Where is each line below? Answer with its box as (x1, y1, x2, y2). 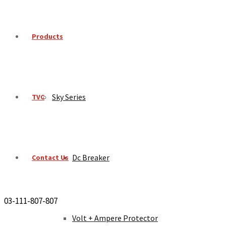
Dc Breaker (72, 152, 109, 162)
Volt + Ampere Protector (72, 213, 158, 223)
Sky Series (52, 92, 86, 102)
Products (32, 32, 63, 41)
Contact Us (32, 153, 69, 162)
